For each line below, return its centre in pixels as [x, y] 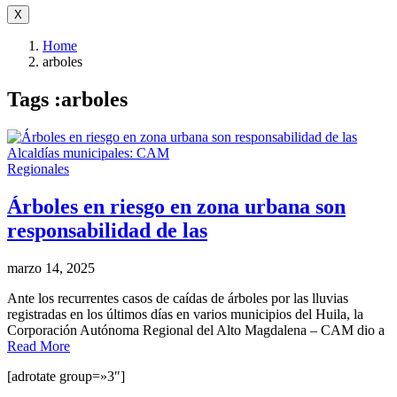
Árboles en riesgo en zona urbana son [176, 206]
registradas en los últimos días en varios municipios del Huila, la [185, 314]
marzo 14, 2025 [51, 268]
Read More [39, 346]
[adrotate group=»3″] [66, 376]
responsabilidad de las [107, 230]
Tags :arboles [67, 99]
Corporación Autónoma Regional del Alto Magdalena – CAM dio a [196, 330]
